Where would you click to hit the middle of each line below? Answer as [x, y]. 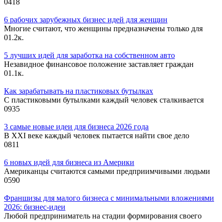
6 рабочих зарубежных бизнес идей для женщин [86, 19]
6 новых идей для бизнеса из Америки [69, 162]
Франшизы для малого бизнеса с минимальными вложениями [109, 198]
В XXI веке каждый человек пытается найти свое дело [97, 135]
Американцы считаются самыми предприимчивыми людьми [107, 171]
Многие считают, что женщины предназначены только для [103, 28]
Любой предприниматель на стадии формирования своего [103, 216]
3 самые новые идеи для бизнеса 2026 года [76, 126]
